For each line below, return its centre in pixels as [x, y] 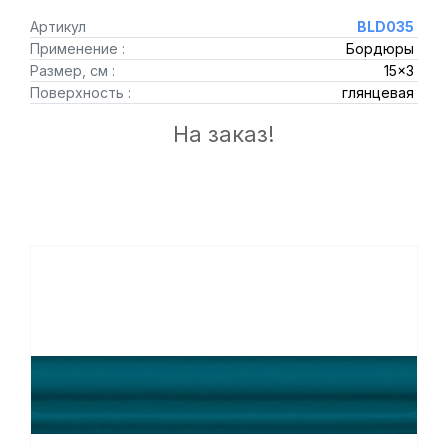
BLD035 [385, 26]
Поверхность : [80, 92]
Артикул [58, 26]
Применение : [77, 48]
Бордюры [379, 48]
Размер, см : [72, 70]
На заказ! [224, 134]
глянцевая [377, 92]
